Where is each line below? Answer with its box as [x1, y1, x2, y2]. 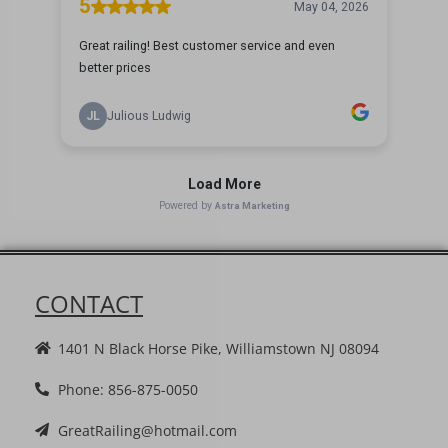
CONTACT [35, 286, 143, 320]
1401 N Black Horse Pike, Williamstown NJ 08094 [57, 338, 379, 358]
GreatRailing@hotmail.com [57, 420, 237, 440]
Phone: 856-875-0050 [57, 379, 198, 399]
